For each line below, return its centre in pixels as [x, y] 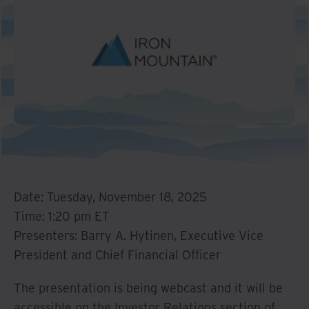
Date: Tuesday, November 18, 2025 [110, 197]
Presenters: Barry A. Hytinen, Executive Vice [139, 235]
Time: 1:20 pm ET [62, 216]
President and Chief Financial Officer [117, 255]
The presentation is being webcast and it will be [148, 288]
